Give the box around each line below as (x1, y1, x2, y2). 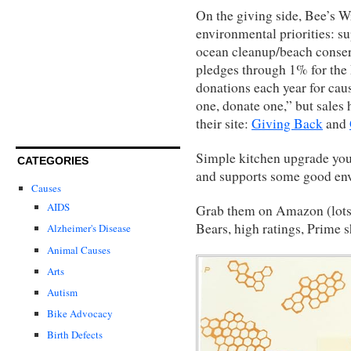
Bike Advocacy (47, 306, 113, 320)
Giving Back (251, 114, 323, 132)
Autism (47, 284, 78, 299)
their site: (196, 114, 251, 132)
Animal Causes (47, 242, 110, 257)
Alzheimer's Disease (47, 221, 131, 236)
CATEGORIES (17, 154, 89, 168)
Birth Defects (47, 327, 103, 342)
